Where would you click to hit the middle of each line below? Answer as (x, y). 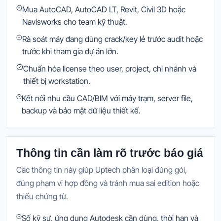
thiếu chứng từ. (42, 196)
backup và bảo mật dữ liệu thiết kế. (81, 110)
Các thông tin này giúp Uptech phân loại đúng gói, (102, 169)
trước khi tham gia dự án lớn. (70, 51)
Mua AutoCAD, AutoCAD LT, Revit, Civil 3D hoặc (104, 9)
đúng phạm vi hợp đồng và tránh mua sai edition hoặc (108, 183)
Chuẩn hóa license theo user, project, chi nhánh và (110, 68)
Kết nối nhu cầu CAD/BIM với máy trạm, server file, (108, 98)
